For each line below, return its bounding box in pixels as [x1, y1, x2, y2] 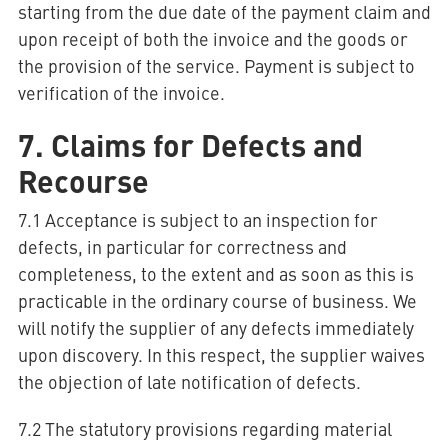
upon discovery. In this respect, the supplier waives [17, 342, 425, 367]
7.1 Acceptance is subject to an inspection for [17, 207, 378, 232]
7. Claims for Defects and [17, 122, 363, 166]
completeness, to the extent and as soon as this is [17, 261, 414, 286]
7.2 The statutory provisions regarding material [17, 416, 392, 441]
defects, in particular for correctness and [17, 234, 347, 259]
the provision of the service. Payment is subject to [17, 53, 415, 78]
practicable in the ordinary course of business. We [17, 288, 417, 313]
